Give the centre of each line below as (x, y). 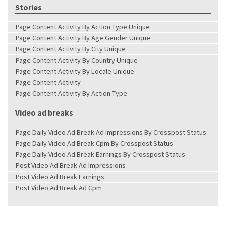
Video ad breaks (44, 112)
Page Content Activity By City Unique (71, 49)
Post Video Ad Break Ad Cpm (59, 187)
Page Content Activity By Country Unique (77, 60)
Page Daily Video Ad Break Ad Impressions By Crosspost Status (111, 132)
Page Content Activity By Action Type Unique (83, 26)
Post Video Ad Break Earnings (60, 176)
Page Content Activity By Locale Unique (75, 71)
